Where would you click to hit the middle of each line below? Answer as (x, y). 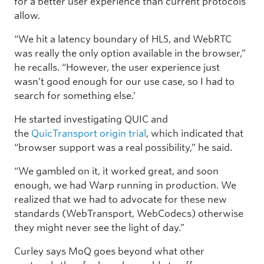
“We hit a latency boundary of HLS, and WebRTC (123, 39)
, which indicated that (195, 133)
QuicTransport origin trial (89, 133)
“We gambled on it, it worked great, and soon (116, 171)
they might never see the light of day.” (99, 227)
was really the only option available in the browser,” (130, 53)
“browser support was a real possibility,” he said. (123, 147)
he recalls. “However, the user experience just (117, 67)
